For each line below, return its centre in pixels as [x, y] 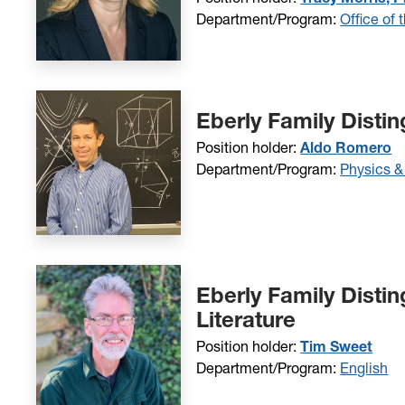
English [364, 367]
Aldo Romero [346, 147]
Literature [246, 319]
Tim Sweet [337, 346]
